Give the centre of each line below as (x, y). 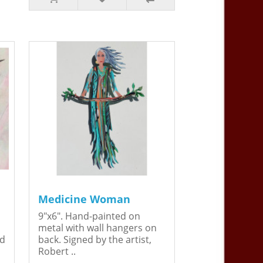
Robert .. (57, 252)
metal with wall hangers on (97, 228)
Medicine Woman (84, 199)
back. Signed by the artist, (95, 240)
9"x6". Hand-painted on (89, 216)
